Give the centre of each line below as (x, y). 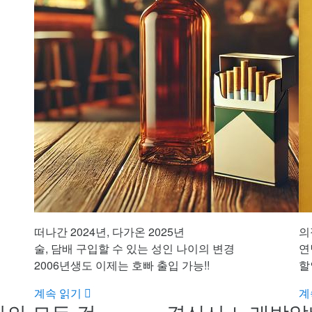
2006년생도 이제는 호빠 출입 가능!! (122, 265)
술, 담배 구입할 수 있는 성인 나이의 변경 (134, 249)
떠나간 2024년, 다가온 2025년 (109, 232)
